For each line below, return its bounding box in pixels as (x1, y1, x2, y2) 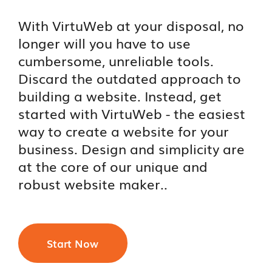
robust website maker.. (18, 174, 168, 194)
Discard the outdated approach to (18, 68, 242, 89)
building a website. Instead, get (18, 86, 222, 106)
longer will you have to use (18, 33, 191, 53)
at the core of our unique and (18, 156, 208, 177)
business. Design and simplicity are (18, 138, 245, 159)
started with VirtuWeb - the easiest (18, 103, 246, 124)
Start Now (47, 235, 99, 251)
